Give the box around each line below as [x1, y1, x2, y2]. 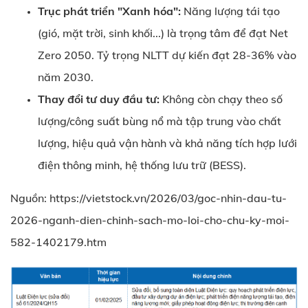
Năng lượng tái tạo [181, 4, 280, 18]
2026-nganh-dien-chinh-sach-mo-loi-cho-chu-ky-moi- [10, 213, 289, 227]
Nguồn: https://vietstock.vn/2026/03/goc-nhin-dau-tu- [10, 191, 287, 205]
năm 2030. [38, 70, 93, 84]
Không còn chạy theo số [159, 92, 283, 106]
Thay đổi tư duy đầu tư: [38, 92, 159, 106]
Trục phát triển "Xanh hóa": [38, 4, 181, 18]
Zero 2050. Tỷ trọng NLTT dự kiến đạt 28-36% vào [38, 48, 296, 62]
